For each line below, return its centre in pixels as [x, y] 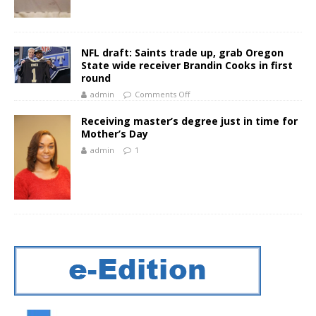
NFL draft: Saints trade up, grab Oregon [182, 53]
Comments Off [162, 95]
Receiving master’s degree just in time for [189, 121]
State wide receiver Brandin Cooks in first [187, 66]
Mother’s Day [115, 134]
